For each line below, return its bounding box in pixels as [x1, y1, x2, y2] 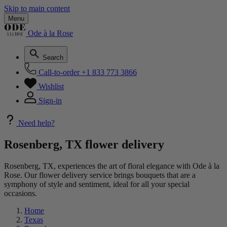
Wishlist [39, 82, 64, 91]
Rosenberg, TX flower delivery [4, 137, 164, 151]
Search [43, 54, 63, 61]
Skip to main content [4, 4, 70, 13]
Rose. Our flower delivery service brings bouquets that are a [4, 170, 196, 179]
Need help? [18, 119, 55, 127]
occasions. [4, 188, 37, 198]
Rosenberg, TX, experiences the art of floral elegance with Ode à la [4, 161, 219, 170]
